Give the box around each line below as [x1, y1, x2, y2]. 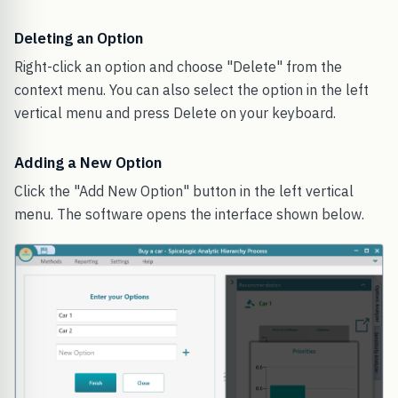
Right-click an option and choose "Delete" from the [14, 58, 342, 76]
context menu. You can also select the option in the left [14, 81, 369, 99]
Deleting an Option [14, 28, 143, 49]
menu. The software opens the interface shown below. [14, 205, 364, 224]
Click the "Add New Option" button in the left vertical [14, 182, 354, 201]
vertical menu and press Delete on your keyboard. [14, 104, 336, 123]
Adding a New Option [14, 153, 162, 173]
